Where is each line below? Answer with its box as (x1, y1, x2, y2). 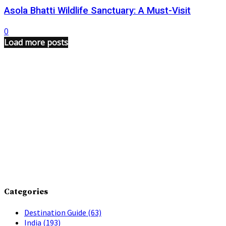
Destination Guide (24, 207, 88, 218)
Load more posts (4, 36, 68, 48)
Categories (4, 186, 48, 197)
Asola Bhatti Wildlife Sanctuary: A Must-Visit (4, 5, 191, 16)
